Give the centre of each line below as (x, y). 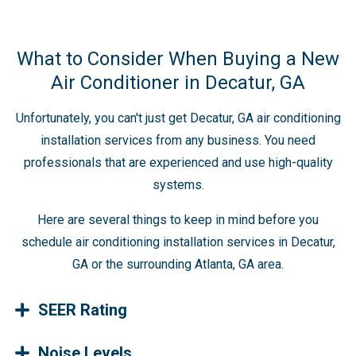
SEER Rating (83, 310)
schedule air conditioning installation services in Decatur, (178, 242)
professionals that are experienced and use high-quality (178, 162)
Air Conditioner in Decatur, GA (178, 82)
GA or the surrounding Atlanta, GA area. (178, 264)
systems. (178, 184)
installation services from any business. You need (178, 140)
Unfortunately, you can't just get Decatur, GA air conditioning (178, 118)
